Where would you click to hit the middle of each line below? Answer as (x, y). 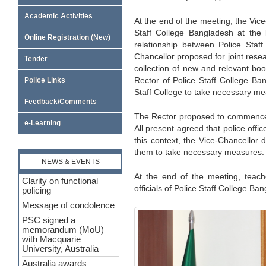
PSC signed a (49, 219)
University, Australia (60, 248)
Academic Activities (58, 16)
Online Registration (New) (67, 37)
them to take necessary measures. (199, 152)
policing (37, 189)
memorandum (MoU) (63, 229)
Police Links (45, 80)
